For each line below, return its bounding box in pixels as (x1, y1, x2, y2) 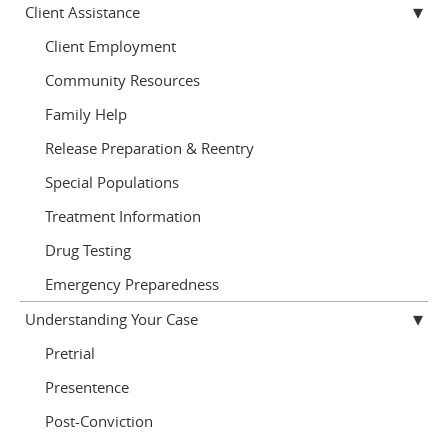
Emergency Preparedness (45, 274, 219, 294)
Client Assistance (25, 2, 140, 22)
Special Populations (45, 172, 179, 192)
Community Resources (45, 70, 200, 90)
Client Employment (45, 36, 176, 56)
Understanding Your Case (25, 309, 198, 329)
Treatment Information (45, 206, 201, 226)
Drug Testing (45, 240, 131, 260)
